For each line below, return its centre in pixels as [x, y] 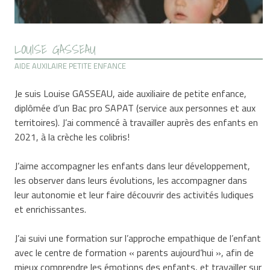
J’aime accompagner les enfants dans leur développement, [133, 165]
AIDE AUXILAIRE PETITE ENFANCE [71, 65]
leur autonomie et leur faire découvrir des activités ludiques [134, 194]
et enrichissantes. [51, 209]
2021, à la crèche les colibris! [72, 137]
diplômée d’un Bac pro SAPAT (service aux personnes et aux [135, 108]
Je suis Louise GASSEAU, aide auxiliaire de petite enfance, [131, 93]
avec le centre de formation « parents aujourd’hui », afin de [134, 252]
